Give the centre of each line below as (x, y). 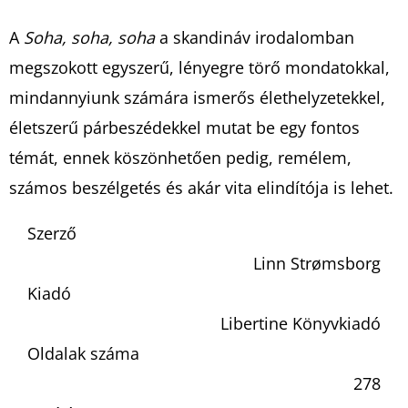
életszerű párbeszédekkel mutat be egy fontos (184, 127)
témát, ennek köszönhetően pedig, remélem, (180, 157)
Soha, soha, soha (89, 37)
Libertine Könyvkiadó (301, 323)
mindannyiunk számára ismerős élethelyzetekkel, (197, 97)
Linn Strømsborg (317, 263)
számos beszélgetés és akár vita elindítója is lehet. (201, 187)
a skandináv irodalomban (257, 37)
